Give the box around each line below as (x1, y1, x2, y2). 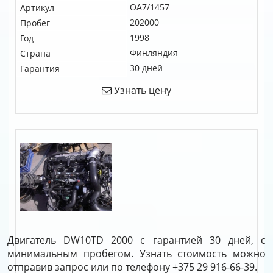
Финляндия (130, 47, 178, 58)
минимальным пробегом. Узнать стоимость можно (7, 247, 266, 260)
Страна (20, 48, 51, 59)
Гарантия (20, 63, 60, 74)
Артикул (20, 2, 54, 13)
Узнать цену (112, 83, 171, 97)
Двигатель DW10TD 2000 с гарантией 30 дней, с (7, 233, 266, 247)
